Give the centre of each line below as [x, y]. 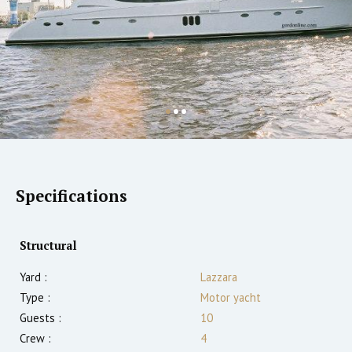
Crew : [35, 339]
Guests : [40, 318]
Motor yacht [231, 298]
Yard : [33, 277]
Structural [48, 246]
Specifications [71, 196]
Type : [35, 298]
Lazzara [219, 277]
